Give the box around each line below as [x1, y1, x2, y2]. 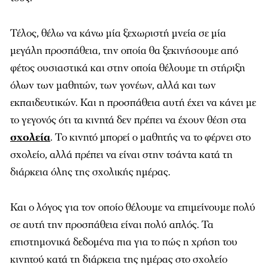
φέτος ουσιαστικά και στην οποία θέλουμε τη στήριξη [10, 61, 245, 75]
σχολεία [10, 130, 50, 144]
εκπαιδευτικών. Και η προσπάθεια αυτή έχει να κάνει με [10, 96, 256, 109]
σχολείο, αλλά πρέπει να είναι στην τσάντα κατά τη [10, 148, 233, 162]
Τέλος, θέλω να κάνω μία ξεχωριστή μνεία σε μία [10, 26, 226, 40]
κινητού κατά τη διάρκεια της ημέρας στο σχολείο [10, 252, 227, 266]
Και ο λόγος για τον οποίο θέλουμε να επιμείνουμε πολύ [10, 200, 255, 214]
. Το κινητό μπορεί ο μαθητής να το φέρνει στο [50, 130, 251, 144]
